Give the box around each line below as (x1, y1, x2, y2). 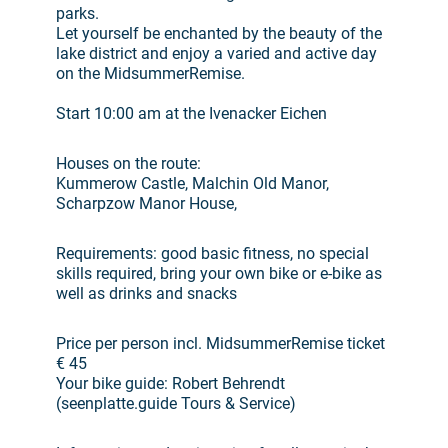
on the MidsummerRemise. (56, 64, 245, 83)
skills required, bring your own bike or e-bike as (56, 264, 382, 283)
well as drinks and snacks (56, 284, 237, 303)
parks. (56, 4, 99, 23)
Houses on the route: (56, 154, 201, 173)
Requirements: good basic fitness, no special (56, 244, 369, 263)
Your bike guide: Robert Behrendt (56, 374, 285, 393)
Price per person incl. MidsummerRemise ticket (56, 334, 385, 353)
